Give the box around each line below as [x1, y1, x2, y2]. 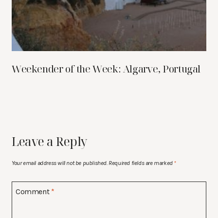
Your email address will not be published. [12, 159, 108, 166]
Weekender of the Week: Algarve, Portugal [12, 62, 200, 76]
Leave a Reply [12, 133, 88, 150]
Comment [16, 186, 51, 196]
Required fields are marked [109, 159, 174, 166]
